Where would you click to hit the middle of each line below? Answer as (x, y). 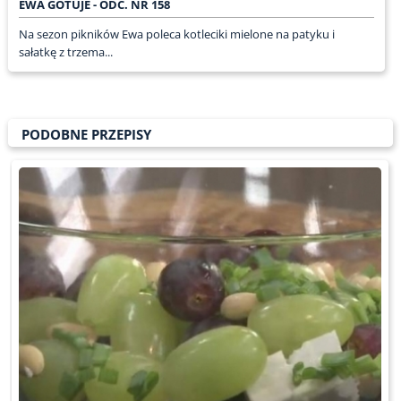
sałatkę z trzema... (65, 51)
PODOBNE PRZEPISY (86, 134)
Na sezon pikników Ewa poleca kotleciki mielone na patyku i (176, 34)
